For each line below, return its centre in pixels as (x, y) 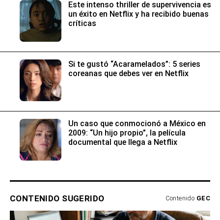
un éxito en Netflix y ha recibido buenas (138, 14)
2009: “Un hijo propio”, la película (127, 133)
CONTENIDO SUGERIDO (57, 199)
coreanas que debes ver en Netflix (128, 74)
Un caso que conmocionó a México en (137, 124)
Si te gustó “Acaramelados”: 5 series (134, 64)
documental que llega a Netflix (123, 142)
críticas (82, 24)
